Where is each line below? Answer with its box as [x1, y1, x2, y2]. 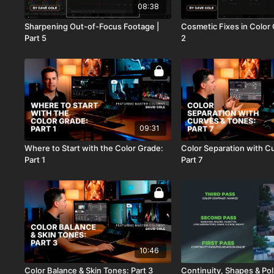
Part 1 [24, 155, 46, 165]
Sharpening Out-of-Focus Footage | [24, 21, 160, 31]
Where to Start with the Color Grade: [24, 143, 164, 154]
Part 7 [181, 155, 204, 165]
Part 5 [24, 32, 47, 43]
